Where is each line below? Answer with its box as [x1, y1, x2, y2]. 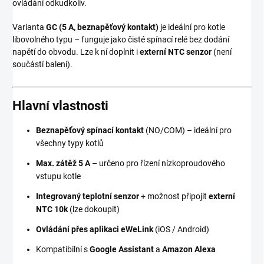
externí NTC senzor [140, 47, 212, 57]
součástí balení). [12, 60, 72, 70]
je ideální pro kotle [159, 22, 225, 32]
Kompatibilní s [36, 244, 90, 254]
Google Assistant [90, 244, 154, 254]
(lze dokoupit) [68, 204, 120, 214]
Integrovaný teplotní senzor [36, 191, 139, 201]
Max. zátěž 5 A [36, 158, 90, 168]
